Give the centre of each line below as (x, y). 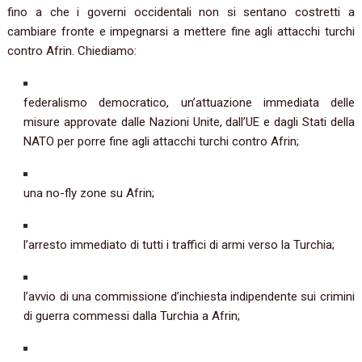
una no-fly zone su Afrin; (89, 194)
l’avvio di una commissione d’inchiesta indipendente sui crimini (189, 297)
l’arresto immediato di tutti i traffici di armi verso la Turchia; (179, 245)
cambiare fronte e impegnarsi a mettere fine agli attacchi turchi (181, 32)
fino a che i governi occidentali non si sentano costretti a (181, 13)
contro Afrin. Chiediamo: (72, 51)
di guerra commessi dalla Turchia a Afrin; (132, 316)
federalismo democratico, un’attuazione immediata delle (189, 103)
